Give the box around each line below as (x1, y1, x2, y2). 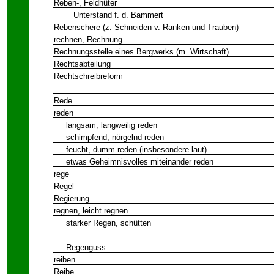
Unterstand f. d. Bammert (54, 10, 163, 20)
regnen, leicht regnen (54, 206, 128, 215)
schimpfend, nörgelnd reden (54, 133, 164, 142)
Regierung (54, 194, 89, 203)
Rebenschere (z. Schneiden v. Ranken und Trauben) (54, 23, 239, 32)
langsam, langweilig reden (54, 120, 157, 130)
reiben (54, 255, 75, 264)
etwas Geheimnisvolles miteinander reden (54, 157, 213, 166)
